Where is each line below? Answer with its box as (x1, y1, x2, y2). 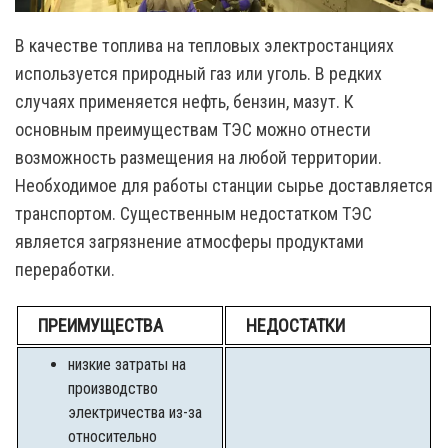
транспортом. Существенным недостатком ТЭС (15, 203, 372, 225)
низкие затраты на (68, 355, 186, 375)
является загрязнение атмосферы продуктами (15, 231, 364, 253)
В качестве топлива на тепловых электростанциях (15, 35, 394, 57)
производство (68, 379, 158, 399)
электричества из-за (68, 403, 202, 423)
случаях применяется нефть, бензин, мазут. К (15, 91, 354, 113)
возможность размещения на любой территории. (15, 147, 382, 169)
